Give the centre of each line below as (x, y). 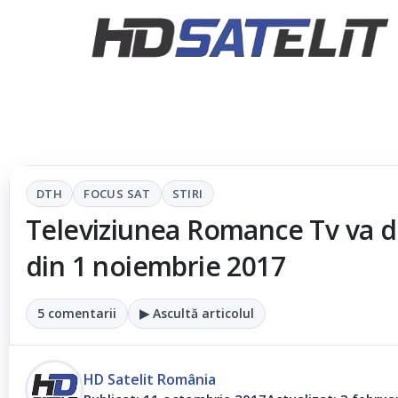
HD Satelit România (150, 379)
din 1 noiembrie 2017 (155, 266)
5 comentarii (77, 313)
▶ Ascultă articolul (197, 313)
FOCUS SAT (117, 194)
